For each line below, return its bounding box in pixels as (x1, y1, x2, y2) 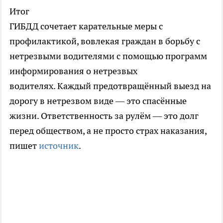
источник (39, 139, 79, 151)
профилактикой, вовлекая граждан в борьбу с (9, 35, 200, 47)
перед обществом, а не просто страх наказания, (9, 124, 207, 136)
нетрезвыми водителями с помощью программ (9, 50, 207, 62)
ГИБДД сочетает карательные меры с (9, 20, 163, 32)
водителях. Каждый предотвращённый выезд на (9, 80, 211, 92)
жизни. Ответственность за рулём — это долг (9, 110, 199, 121)
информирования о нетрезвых (9, 65, 137, 77)
